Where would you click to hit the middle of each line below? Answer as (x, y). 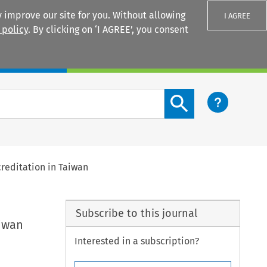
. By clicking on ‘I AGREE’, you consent (108, 30)
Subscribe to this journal (136, 213)
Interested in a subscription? (137, 241)
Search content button (213, 95)
